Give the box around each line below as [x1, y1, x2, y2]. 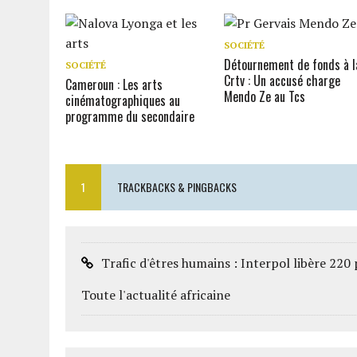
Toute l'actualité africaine [81, 286, 230, 304]
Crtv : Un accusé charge [224, 71, 341, 90]
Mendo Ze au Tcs [224, 87, 306, 106]
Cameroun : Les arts [65, 75, 163, 94]
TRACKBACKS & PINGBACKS [117, 178, 237, 195]
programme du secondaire [65, 107, 194, 126]
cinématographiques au [65, 91, 180, 110]
